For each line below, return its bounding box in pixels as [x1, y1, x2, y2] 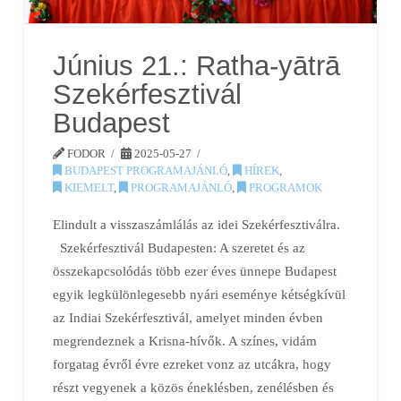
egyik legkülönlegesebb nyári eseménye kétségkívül [53, 286, 346, 302]
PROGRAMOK [246, 180, 323, 194]
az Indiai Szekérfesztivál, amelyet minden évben [53, 309, 324, 325]
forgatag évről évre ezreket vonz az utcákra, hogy [53, 355, 332, 371]
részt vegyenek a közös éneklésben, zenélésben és [53, 379, 335, 395]
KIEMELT [62, 180, 115, 194]
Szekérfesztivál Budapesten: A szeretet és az [53, 239, 306, 255]
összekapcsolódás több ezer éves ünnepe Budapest [53, 262, 337, 278]
